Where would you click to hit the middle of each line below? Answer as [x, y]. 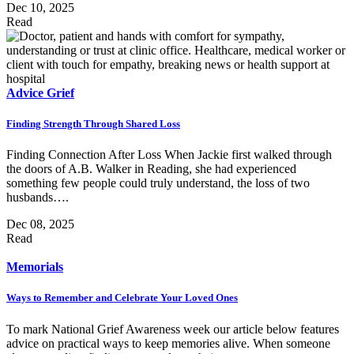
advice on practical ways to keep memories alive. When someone [168, 343]
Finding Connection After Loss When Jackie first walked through [169, 155]
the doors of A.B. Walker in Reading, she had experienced [151, 169]
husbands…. [38, 198]
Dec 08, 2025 [40, 224]
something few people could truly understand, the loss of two [158, 183]
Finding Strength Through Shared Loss [93, 124]
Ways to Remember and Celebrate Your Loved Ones [122, 298]
